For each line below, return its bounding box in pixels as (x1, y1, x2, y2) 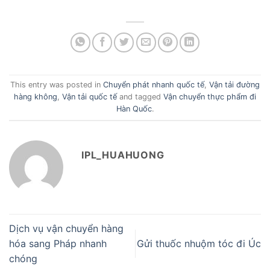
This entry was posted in (10, 80, 103, 90)
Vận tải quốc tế (62, 92, 117, 102)
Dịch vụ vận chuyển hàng (9, 222, 124, 234)
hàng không (14, 92, 57, 102)
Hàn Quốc (116, 104, 152, 114)
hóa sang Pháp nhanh (9, 237, 107, 250)
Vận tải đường (209, 80, 260, 90)
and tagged (117, 92, 163, 102)
